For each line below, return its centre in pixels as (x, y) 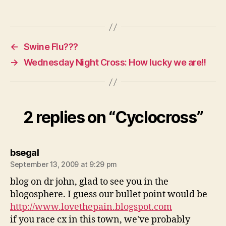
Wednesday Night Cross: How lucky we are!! (115, 62)
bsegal (24, 153)
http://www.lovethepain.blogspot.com (91, 207)
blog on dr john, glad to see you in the (89, 182)
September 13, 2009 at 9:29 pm (64, 164)
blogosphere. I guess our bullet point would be (109, 194)
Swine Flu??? (51, 47)
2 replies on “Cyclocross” (113, 117)
